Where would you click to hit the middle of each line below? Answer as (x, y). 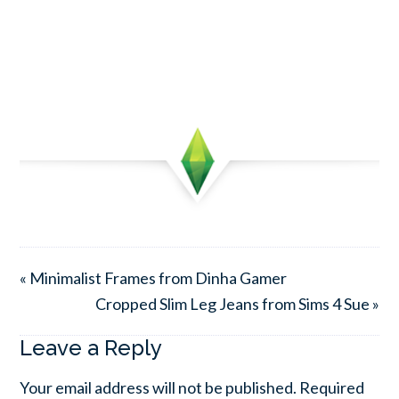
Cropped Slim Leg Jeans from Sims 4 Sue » (237, 304)
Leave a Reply (91, 348)
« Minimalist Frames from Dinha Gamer (154, 278)
